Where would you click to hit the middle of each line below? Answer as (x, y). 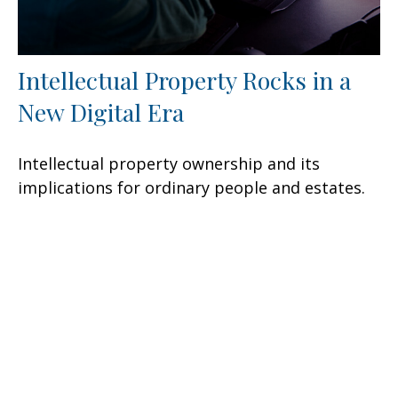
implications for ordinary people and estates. (191, 188)
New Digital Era (101, 112)
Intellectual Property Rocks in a (184, 80)
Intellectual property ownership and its (169, 164)
